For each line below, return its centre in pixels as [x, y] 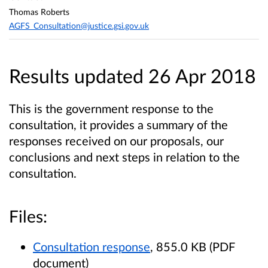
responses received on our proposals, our [116, 140]
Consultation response [92, 246]
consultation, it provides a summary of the [118, 124]
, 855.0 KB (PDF [193, 246]
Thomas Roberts [39, 11]
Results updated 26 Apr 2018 [133, 75]
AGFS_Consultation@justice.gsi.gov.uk [79, 26]
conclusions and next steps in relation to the [124, 156]
